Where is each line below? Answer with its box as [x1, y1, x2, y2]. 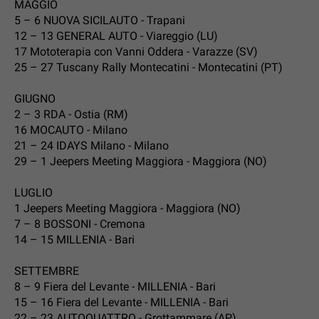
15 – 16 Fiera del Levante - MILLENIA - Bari [14, 295, 229, 309]
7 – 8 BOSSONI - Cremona [14, 216, 145, 231]
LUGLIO [14, 185, 53, 199]
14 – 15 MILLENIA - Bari [14, 232, 135, 246]
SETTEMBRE [14, 263, 79, 278]
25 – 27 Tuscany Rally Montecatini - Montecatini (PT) [14, 60, 283, 74]
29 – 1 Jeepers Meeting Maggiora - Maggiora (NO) [14, 154, 267, 168]
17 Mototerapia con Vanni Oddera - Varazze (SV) [14, 44, 258, 58]
